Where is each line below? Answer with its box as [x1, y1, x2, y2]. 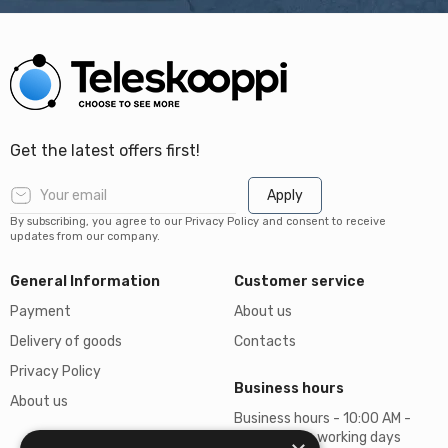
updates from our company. [10, 230, 160, 243]
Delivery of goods [10, 333, 122, 350]
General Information [10, 273, 160, 290]
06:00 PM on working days [234, 429, 401, 446]
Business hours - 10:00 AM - [234, 410, 411, 427]
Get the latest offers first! [10, 141, 200, 160]
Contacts [234, 333, 296, 350]
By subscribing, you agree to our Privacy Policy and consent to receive [10, 215, 386, 228]
